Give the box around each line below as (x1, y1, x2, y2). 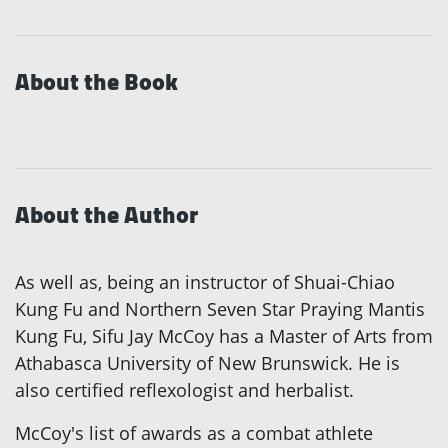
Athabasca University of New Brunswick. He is (15, 351, 400, 376)
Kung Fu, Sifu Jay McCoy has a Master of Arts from (15, 324, 433, 349)
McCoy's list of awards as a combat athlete (15, 421, 373, 446)
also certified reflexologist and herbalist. (15, 378, 354, 403)
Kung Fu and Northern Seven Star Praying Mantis (15, 297, 425, 322)
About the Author (15, 192, 198, 238)
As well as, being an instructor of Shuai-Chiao (15, 270, 395, 295)
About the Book (15, 59, 178, 105)
